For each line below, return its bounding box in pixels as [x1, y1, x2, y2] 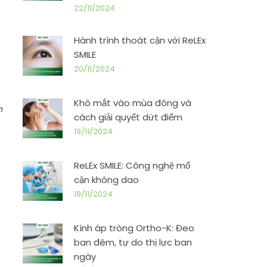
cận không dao [74, 173, 139, 186]
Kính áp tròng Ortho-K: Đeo [74, 222, 195, 234]
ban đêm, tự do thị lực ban [74, 236, 193, 249]
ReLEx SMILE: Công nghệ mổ [74, 159, 191, 172]
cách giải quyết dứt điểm [74, 111, 183, 123]
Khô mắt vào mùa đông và [74, 97, 192, 109]
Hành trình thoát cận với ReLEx [74, 34, 206, 46]
